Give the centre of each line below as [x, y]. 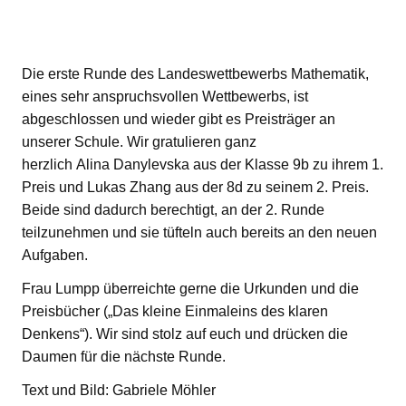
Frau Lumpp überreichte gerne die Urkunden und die [190, 288]
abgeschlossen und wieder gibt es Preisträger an [179, 119]
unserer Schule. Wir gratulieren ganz [139, 141]
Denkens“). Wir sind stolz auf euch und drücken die [185, 333]
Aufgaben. [57, 255]
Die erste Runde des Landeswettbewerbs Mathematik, [195, 73]
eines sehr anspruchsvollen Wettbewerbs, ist [165, 96]
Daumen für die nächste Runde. [126, 356]
